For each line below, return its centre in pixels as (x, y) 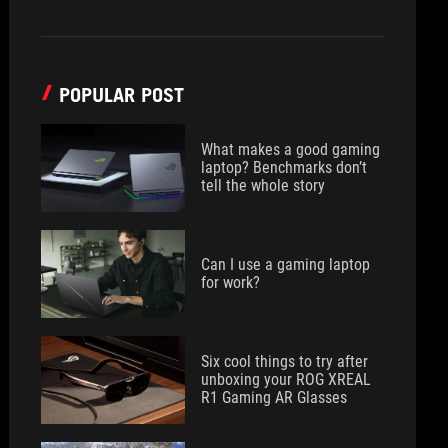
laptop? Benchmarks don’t (284, 167)
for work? (231, 282)
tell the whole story (263, 185)
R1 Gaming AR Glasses (274, 397)
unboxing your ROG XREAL (286, 379)
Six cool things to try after (285, 361)
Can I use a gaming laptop (286, 264)
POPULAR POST (122, 95)
